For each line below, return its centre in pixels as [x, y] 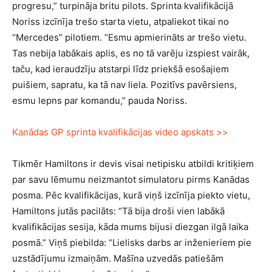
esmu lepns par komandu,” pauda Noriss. [100, 101]
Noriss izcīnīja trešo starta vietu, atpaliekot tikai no [121, 22]
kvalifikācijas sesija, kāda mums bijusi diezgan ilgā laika [130, 227]
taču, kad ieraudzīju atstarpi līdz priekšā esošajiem [121, 69]
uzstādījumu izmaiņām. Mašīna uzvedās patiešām [118, 259]
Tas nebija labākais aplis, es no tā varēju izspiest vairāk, [131, 53]
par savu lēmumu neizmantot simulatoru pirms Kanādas [131, 180]
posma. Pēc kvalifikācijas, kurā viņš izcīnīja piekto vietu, [131, 195]
